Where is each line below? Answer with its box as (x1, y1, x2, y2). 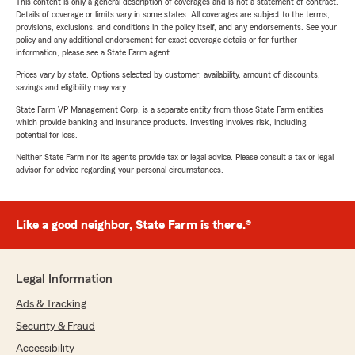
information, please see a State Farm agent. (16, 48, 172, 58)
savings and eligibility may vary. (16, 82, 128, 93)
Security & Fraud (16, 321, 95, 333)
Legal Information (16, 273, 113, 286)
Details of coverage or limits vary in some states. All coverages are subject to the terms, (16, 10, 330, 20)
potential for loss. (16, 130, 78, 140)
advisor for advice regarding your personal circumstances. (16, 165, 223, 175)
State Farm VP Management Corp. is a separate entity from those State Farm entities (16, 105, 323, 115)
